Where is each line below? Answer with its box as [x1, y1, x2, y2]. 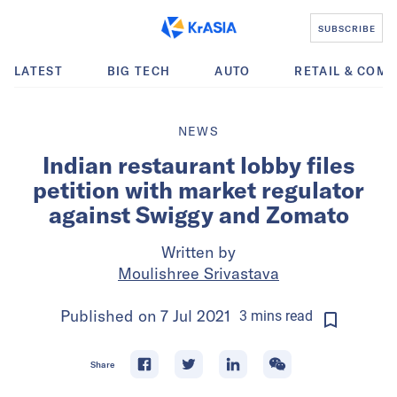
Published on [60, 306, 160, 326]
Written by [161, 242, 236, 262]
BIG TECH [106, 64, 171, 78]
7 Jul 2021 [160, 306, 230, 326]
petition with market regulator [33, 175, 364, 205]
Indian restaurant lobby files [43, 151, 354, 180]
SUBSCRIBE [317, 22, 376, 34]
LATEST [14, 64, 63, 78]
